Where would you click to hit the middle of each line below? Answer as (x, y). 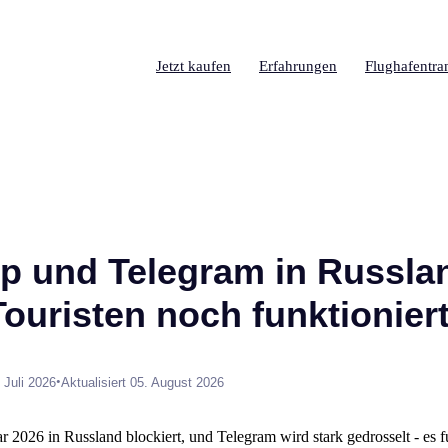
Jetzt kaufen (193, 66)
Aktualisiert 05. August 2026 (142, 382)
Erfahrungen (298, 66)
